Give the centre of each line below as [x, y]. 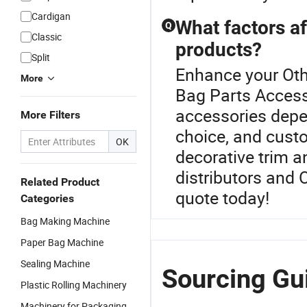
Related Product [60, 182]
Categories [47, 198]
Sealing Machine [55, 263]
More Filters [50, 115]
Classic [47, 37]
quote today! [222, 198]
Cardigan [51, 16]
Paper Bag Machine [62, 242]
